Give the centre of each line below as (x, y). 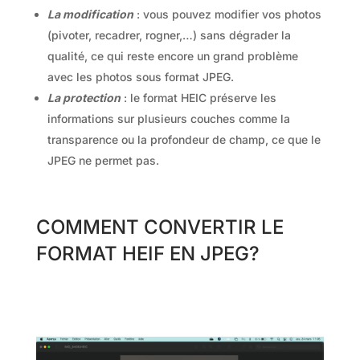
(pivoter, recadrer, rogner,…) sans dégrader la (169, 35)
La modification (90, 14)
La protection (84, 97)
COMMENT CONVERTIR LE (160, 227)
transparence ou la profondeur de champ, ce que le (184, 139)
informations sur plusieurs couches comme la (168, 118)
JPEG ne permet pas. (104, 160)
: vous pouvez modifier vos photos (229, 14)
